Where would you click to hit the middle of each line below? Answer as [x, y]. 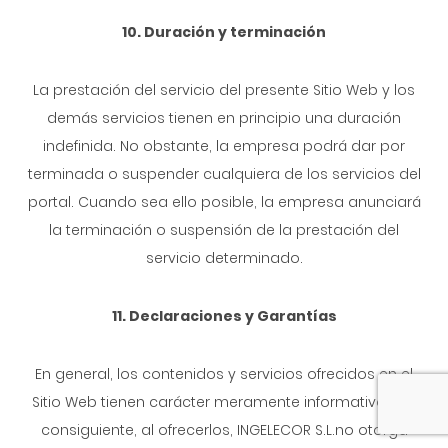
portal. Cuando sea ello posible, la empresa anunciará [224, 202]
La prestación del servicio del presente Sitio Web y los [224, 90]
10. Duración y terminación [224, 32]
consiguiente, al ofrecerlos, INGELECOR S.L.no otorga [224, 430]
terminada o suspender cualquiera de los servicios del [224, 174]
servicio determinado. [224, 258]
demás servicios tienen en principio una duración [224, 118]
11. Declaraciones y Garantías [224, 316]
